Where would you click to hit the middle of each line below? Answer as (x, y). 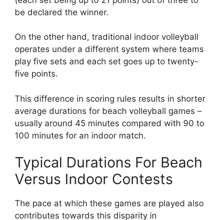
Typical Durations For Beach (109, 163)
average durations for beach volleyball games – (108, 111)
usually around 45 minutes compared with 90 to (110, 123)
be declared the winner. (62, 12)
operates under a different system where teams (109, 49)
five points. (36, 74)
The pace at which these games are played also (109, 204)
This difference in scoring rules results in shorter (110, 98)
